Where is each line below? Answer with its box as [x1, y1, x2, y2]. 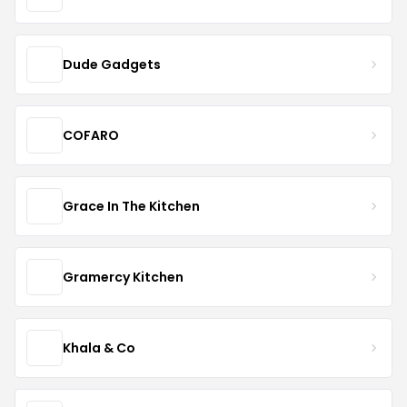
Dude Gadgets [63, 55, 161, 74]
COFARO [63, 125, 119, 144]
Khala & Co [63, 338, 135, 357]
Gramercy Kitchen [63, 267, 184, 286]
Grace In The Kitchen [63, 196, 200, 215]
